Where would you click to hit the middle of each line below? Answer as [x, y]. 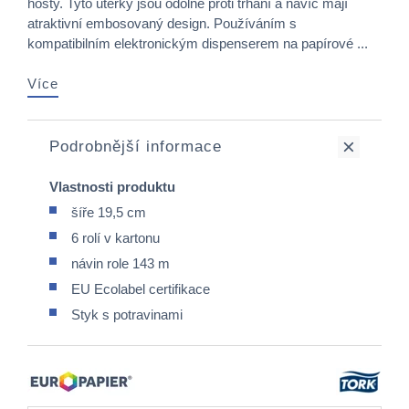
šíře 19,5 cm [109, 212]
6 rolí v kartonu [115, 238]
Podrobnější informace [136, 147]
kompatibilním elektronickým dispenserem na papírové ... [198, 43]
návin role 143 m [121, 263]
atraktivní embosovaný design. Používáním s [162, 23]
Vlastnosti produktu [112, 187]
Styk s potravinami [127, 315]
